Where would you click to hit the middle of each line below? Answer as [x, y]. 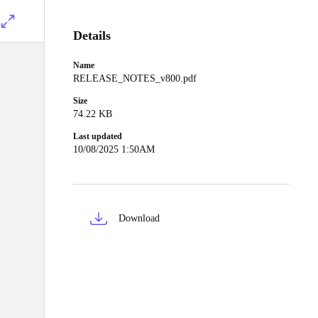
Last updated [98, 136]
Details [92, 35]
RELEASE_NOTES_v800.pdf [135, 78]
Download [139, 218]
